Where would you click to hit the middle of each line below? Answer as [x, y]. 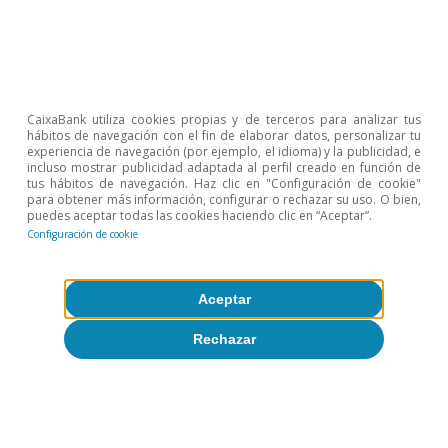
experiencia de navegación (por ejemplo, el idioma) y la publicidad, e [224, 151]
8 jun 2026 [52, 24]
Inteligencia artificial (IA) [107, 396]
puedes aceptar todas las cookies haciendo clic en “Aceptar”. [199, 215]
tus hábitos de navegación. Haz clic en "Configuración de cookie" [224, 183]
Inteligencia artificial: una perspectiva [215, 430]
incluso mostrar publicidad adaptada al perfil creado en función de [224, 167]
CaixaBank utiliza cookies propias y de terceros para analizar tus [224, 119]
